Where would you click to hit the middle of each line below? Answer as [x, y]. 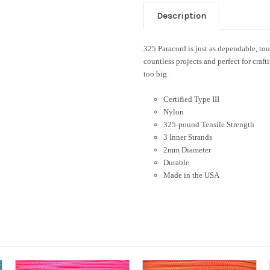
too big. [156, 74]
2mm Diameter [187, 150]
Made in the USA [191, 175]
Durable [176, 163]
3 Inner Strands [187, 137]
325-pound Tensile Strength [209, 125]
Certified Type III [191, 99]
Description [181, 16]
